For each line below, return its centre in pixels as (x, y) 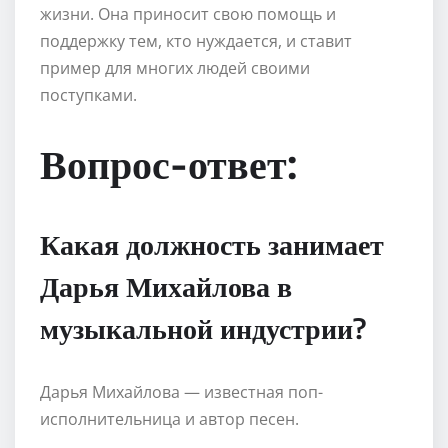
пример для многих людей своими (175, 67)
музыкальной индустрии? (203, 327)
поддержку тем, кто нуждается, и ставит (196, 40)
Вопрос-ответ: (168, 162)
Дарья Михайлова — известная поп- (181, 391)
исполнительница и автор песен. (169, 418)
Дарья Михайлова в (166, 285)
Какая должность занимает (212, 243)
